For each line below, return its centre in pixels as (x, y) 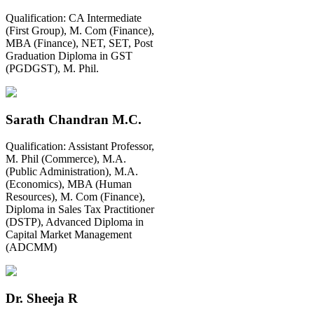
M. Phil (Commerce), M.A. (66, 159)
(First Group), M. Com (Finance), (80, 30)
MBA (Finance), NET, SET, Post (79, 43)
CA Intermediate (105, 18)
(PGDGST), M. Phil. (52, 68)
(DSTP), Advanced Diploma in (75, 222)
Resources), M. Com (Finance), (75, 197)
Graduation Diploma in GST (69, 55)
